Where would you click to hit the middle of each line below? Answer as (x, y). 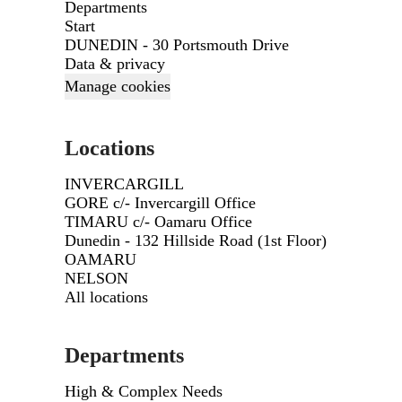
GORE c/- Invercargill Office (160, 203)
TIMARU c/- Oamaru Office (158, 222)
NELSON (96, 278)
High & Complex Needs (144, 391)
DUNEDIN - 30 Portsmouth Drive (177, 45)
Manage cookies (118, 86)
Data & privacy (115, 64)
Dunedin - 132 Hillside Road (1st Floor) (196, 240)
